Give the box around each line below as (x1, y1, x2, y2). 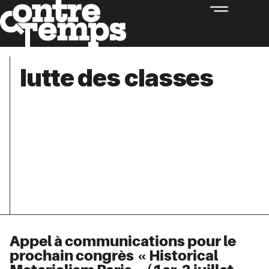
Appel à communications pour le (10, 233, 236, 250)
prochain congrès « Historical (10, 247, 218, 264)
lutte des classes (20, 62, 214, 92)
